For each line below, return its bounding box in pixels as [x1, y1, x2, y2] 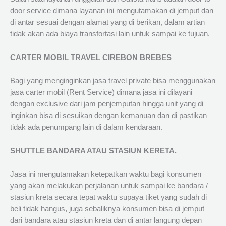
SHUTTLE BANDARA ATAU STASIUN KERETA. [10, 146, 177, 155]
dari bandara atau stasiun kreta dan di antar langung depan [10, 216, 202, 224]
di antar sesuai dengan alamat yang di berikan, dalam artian [10, 18, 205, 27]
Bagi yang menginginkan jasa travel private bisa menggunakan [10, 77, 215, 85]
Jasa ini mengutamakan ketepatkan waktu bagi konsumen [10, 169, 201, 178]
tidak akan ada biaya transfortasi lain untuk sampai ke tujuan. [10, 30, 210, 38]
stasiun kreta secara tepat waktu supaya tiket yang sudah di [10, 193, 207, 201]
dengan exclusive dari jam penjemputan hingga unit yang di [10, 100, 203, 108]
